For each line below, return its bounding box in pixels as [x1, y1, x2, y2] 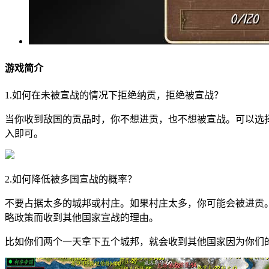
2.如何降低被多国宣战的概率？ [5, 174, 137, 184]
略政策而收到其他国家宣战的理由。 [5, 212, 159, 223]
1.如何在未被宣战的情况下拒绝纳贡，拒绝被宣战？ [5, 89, 223, 100]
